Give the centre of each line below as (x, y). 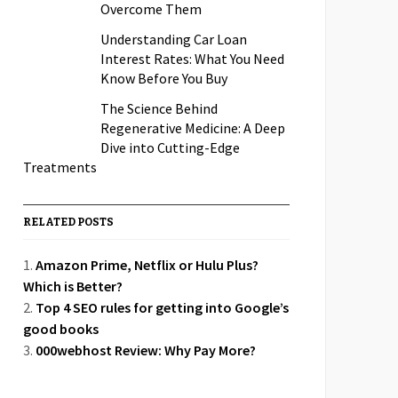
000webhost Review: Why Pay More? (146, 350)
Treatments (60, 167)
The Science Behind (159, 108)
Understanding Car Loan (174, 39)
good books (61, 329)
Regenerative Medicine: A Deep (193, 128)
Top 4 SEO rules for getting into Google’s (162, 307)
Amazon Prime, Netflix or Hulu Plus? (147, 265)
